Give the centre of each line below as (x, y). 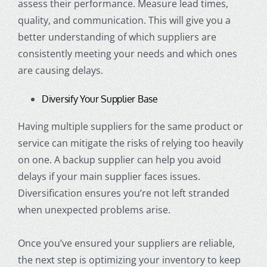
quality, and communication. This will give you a (124, 21)
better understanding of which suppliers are (117, 37)
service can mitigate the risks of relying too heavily (130, 143)
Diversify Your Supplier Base (100, 99)
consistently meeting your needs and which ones (127, 54)
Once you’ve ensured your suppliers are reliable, (126, 243)
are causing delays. (60, 71)
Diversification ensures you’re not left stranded (123, 193)
